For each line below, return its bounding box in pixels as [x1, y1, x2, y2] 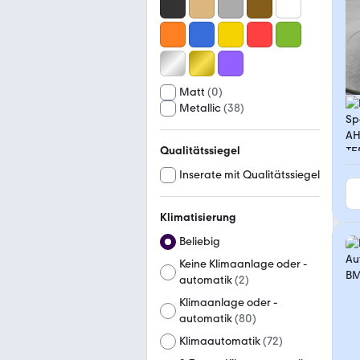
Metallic [179, 101, 221, 115]
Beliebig [179, 235, 220, 248]
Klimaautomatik [179, 334, 260, 348]
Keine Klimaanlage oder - [179, 257, 307, 271]
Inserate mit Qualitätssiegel [179, 168, 320, 182]
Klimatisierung [160, 211, 236, 224]
